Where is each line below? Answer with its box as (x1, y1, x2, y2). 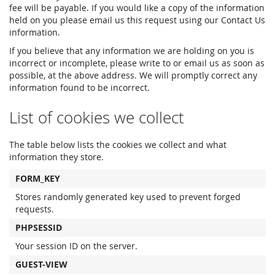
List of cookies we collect (9, 107, 184, 128)
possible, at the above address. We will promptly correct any (9, 69, 257, 81)
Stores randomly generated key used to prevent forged (15, 191, 241, 203)
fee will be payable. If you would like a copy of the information (9, 2, 265, 14)
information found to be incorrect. (9, 82, 150, 93)
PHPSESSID (15, 222, 62, 233)
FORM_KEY (15, 172, 60, 184)
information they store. (9, 151, 104, 163)
